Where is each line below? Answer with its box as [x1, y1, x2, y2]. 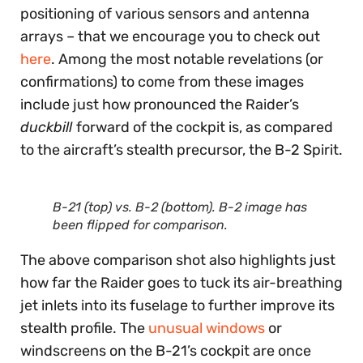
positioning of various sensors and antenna [20, 5, 310, 23]
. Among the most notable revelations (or [51, 50, 323, 68]
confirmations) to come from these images [20, 73, 304, 91]
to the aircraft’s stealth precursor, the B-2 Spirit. [20, 141, 343, 159]
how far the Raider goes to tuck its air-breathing [20, 274, 343, 292]
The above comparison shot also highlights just [20, 251, 335, 269]
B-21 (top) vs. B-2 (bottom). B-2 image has [53, 199, 307, 215]
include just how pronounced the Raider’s [20, 96, 299, 113]
